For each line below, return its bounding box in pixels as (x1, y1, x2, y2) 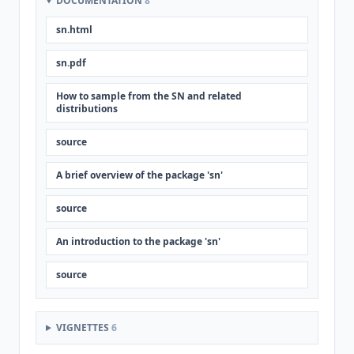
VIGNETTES (55, 321, 111, 334)
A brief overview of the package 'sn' (56, 168, 223, 182)
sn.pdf (56, 56, 86, 70)
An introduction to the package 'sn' (56, 235, 220, 248)
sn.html (56, 23, 92, 36)
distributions (56, 102, 118, 115)
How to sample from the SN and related (56, 89, 242, 103)
